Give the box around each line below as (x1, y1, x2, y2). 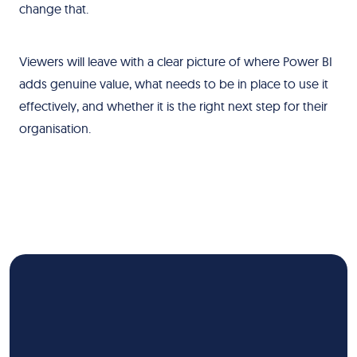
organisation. (18, 120, 91, 136)
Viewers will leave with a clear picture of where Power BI (18, 53, 332, 69)
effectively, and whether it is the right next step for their (18, 98, 328, 114)
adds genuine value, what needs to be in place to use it (18, 76, 328, 92)
